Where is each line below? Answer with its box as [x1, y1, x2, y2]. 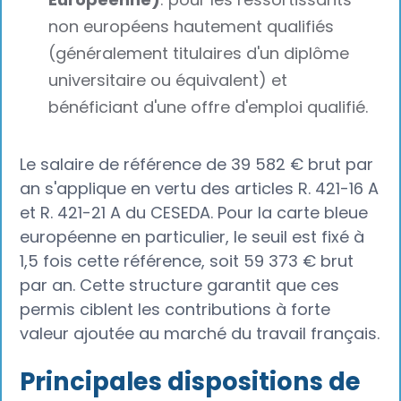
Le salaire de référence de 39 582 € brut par [20, 152, 374, 175]
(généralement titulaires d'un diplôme [48, 42, 350, 65]
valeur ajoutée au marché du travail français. [20, 321, 380, 345]
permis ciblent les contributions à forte [20, 297, 331, 320]
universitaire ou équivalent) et [48, 69, 288, 92]
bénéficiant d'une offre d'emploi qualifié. [48, 96, 369, 119]
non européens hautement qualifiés [48, 15, 335, 38]
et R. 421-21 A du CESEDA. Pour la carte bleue [20, 200, 369, 224]
